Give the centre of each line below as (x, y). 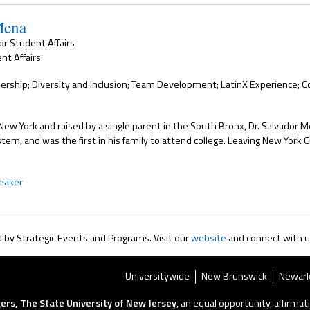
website (209, 238)
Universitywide (157, 276)
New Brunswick (234, 276)
